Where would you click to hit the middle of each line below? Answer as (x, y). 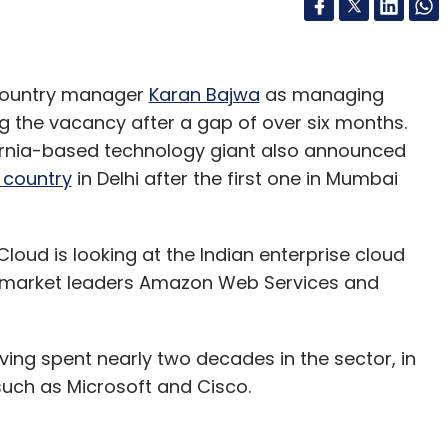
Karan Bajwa (204, 94)
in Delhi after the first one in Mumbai (234, 178)
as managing (321, 94)
